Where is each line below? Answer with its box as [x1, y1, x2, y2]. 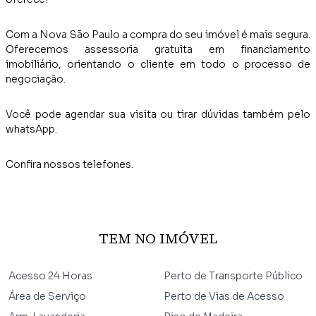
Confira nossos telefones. [6, 157, 133, 171]
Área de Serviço [8, 289, 86, 303]
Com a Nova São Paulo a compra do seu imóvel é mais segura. [6, 28, 310, 41]
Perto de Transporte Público [164, 269, 303, 282]
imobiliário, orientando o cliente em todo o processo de [6, 57, 310, 71]
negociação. [6, 72, 66, 85]
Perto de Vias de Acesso [164, 289, 284, 303]
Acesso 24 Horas [8, 269, 92, 282]
